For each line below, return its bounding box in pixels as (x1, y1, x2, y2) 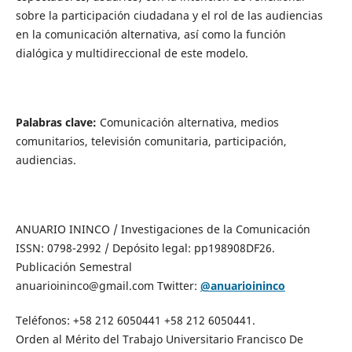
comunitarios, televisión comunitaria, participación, (15, 134, 287, 149)
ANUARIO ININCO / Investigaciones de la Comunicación (15, 222, 310, 237)
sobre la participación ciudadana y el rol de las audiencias (15, 8, 323, 24)
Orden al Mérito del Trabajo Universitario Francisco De (15, 332, 303, 347)
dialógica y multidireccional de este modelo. (15, 46, 251, 61)
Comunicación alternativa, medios (96, 115, 279, 130)
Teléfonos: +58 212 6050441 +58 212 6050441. (15, 313, 255, 328)
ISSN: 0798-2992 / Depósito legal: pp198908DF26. (15, 240, 275, 256)
